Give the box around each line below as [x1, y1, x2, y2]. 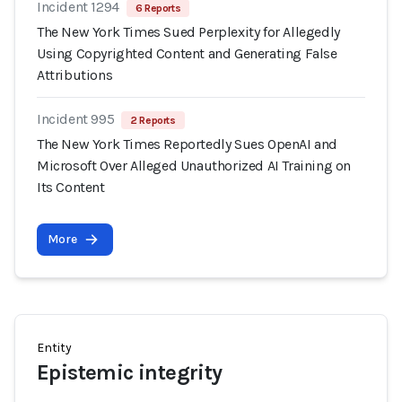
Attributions [37, 66, 113, 83]
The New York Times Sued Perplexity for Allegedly [37, 23, 340, 40]
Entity [37, 340, 72, 355]
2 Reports [130, 114, 176, 127]
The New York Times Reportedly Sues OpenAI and [37, 135, 338, 153]
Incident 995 [37, 110, 115, 127]
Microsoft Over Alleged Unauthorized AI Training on [37, 157, 352, 174]
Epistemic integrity [37, 360, 223, 385]
